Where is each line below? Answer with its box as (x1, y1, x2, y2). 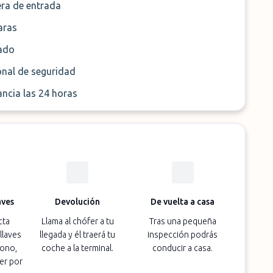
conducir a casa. (152, 243, 213, 253)
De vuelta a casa (151, 197, 215, 207)
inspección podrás (147, 230, 218, 239)
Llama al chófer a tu (41, 216, 114, 226)
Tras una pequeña (149, 216, 216, 226)
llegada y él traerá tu (40, 230, 116, 239)
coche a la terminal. (41, 243, 114, 253)
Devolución (55, 197, 101, 207)
